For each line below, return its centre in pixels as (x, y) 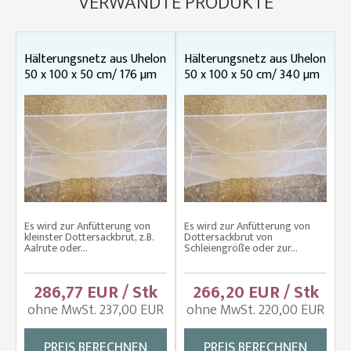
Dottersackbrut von (228, 237)
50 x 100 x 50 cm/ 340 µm (252, 75)
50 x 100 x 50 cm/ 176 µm (90, 75)
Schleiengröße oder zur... (241, 248)
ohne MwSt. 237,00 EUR (96, 310)
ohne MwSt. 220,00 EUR (255, 310)
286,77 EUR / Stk (96, 292)
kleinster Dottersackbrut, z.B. (89, 237)
